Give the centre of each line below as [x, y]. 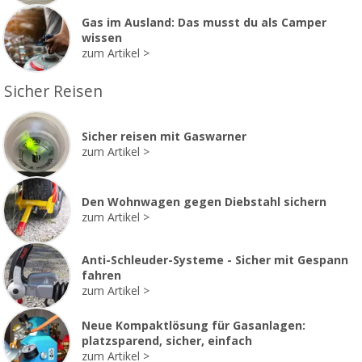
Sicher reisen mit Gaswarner [164, 137]
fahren [101, 275]
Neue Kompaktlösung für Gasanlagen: [194, 325]
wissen [102, 38]
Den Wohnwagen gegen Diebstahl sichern [204, 202]
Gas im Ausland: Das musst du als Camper [204, 22]
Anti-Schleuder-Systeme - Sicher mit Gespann [215, 260]
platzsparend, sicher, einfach [167, 341]
